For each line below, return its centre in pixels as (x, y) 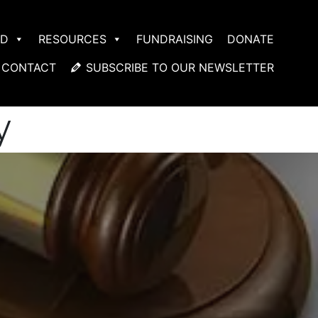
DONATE (251, 39)
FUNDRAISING (175, 39)
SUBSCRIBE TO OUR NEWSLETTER (180, 67)
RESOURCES (72, 39)
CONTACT (29, 67)
